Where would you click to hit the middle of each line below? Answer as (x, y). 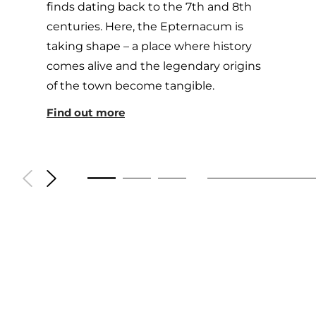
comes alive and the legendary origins (154, 66)
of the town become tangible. (130, 86)
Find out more (86, 113)
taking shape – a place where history (149, 47)
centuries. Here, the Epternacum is (145, 27)
